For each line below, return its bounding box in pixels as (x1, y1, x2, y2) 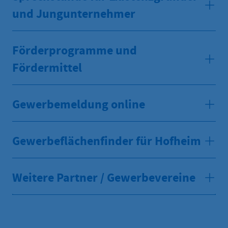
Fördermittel (12, 59, 82, 76)
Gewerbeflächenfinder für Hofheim (12, 132, 201, 149)
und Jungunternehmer (12, 5, 135, 22)
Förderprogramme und (12, 42, 137, 59)
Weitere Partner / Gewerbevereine (12, 169, 195, 186)
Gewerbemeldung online (12, 96, 145, 112)
